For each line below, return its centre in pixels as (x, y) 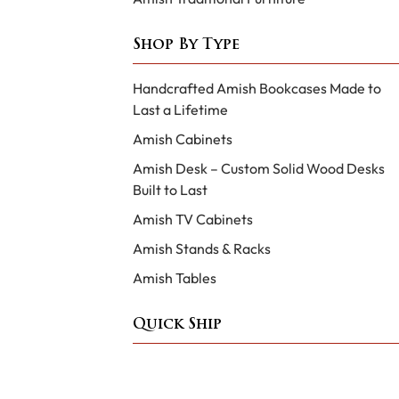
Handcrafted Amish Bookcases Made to (256, 89)
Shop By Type (186, 46)
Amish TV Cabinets (192, 220)
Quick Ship (177, 325)
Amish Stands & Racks (201, 249)
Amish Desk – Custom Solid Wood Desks (258, 169)
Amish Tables (174, 278)
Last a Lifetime (180, 110)
